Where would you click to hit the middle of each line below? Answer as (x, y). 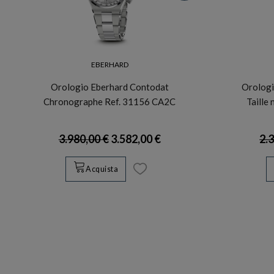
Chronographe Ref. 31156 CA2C (110, 101)
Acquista (102, 169)
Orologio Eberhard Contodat (109, 87)
